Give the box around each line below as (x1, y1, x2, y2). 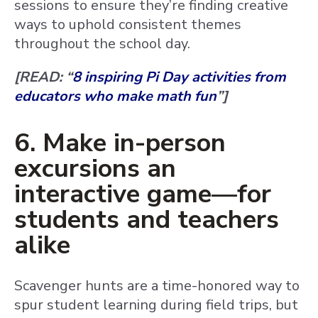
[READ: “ (14, 67, 72, 87)
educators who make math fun (14, 87, 216, 106)
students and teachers (14, 202, 279, 237)
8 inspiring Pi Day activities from (72, 67, 286, 87)
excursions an (14, 151, 176, 186)
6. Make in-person (14, 126, 226, 160)
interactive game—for (14, 177, 271, 212)
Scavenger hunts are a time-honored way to (14, 276, 300, 295)
